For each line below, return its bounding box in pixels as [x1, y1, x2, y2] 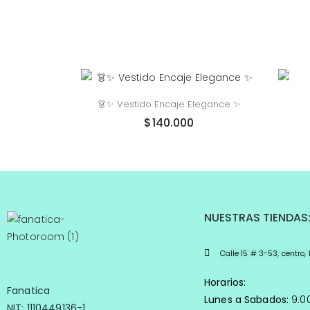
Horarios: [204, 275, 246, 289]
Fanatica [7, 283, 51, 298]
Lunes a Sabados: [204, 292, 289, 307]
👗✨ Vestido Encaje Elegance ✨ [98, 97, 241, 111]
